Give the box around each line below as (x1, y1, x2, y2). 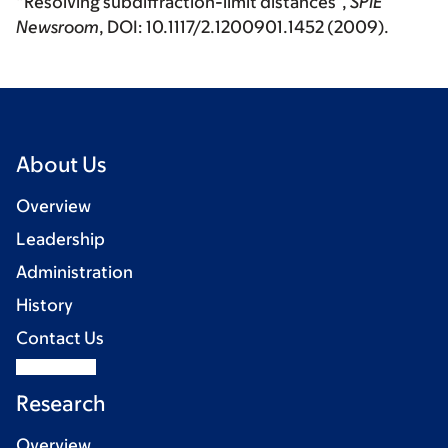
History (16, 295, 73, 316)
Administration (16, 262, 133, 283)
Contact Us (16, 328, 104, 349)
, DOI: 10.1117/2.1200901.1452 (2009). (99, 17, 389, 38)
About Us (16, 152, 106, 178)
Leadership (16, 229, 105, 250)
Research (16, 391, 106, 417)
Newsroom (16, 17, 99, 38)
